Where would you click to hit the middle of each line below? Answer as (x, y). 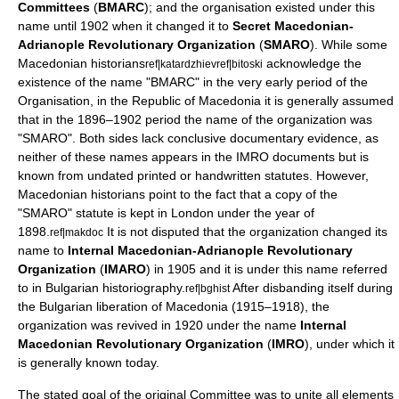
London (192, 213)
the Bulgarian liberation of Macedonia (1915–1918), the (174, 307)
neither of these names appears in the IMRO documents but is (193, 157)
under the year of (264, 213)
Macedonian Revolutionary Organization (141, 344)
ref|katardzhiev (181, 64)
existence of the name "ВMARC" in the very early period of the (193, 82)
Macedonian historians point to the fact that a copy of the (178, 195)
